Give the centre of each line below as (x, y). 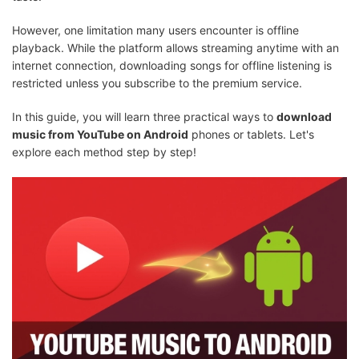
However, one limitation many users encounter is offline (155, 30)
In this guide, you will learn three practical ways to (144, 117)
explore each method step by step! (104, 152)
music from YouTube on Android (100, 134)
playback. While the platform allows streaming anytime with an (175, 48)
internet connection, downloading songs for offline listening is (172, 65)
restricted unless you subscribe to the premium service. (157, 83)
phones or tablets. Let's (251, 134)
